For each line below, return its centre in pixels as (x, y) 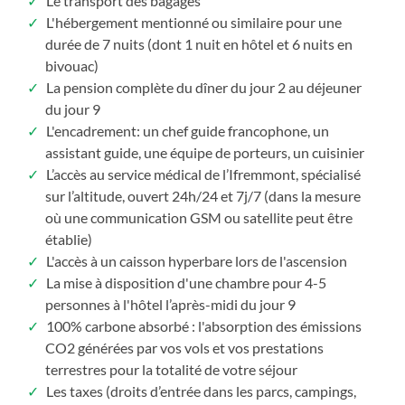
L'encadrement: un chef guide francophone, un (186, 130)
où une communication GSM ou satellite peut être (199, 217)
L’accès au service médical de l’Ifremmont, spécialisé (202, 174)
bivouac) (72, 65)
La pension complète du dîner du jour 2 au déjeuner (202, 87)
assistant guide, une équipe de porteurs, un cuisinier (205, 152)
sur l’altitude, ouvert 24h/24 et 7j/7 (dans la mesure (203, 195)
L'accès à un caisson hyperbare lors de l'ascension (195, 260)
